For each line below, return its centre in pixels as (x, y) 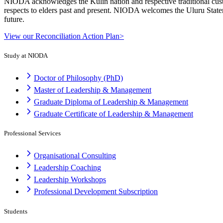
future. (14, 19)
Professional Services (32, 133)
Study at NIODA (26, 55)
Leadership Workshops (70, 180)
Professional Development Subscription (96, 192)
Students (16, 211)
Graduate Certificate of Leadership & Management (113, 114)
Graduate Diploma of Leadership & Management (111, 102)
